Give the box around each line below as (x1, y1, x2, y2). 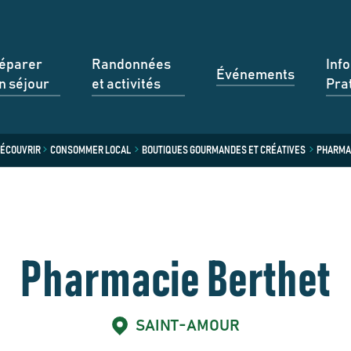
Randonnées (92, 58, 172, 72)
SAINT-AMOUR (135, 318, 240, 334)
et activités (92, 78, 161, 92)
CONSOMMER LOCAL (49, 144, 131, 156)
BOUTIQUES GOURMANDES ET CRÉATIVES (141, 144, 306, 156)
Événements (215, 67, 295, 82)
